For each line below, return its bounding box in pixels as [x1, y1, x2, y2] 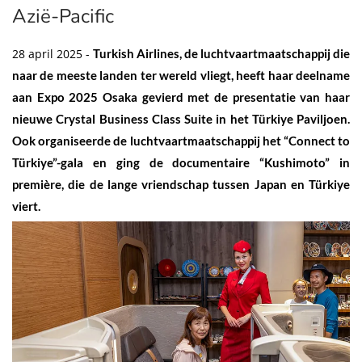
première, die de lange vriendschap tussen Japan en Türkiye [12, 177, 350, 192]
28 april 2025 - [12, 46, 90, 61]
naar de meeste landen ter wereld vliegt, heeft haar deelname [12, 68, 350, 82]
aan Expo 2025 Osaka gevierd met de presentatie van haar [12, 90, 350, 104]
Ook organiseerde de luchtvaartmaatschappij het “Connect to [12, 133, 350, 148]
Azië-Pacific [12, 3, 114, 29]
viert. [12, 199, 40, 213]
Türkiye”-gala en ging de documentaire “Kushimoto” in [12, 155, 350, 170]
